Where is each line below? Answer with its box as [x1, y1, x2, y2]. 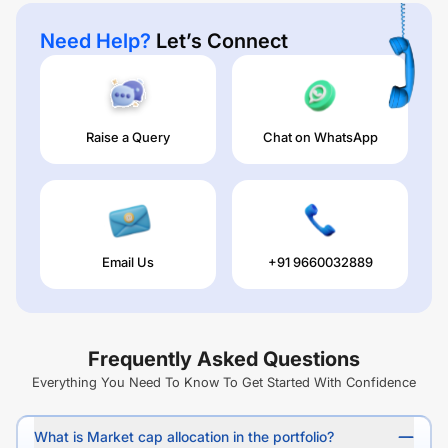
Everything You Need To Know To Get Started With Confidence [32, 374, 416, 390]
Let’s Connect [151, 29, 288, 53]
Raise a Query [86, 129, 170, 145]
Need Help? [40, 29, 151, 53]
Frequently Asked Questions [88, 347, 360, 371]
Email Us [102, 254, 154, 270]
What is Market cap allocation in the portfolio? [34, 428, 334, 445]
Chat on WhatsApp [262, 129, 378, 145]
